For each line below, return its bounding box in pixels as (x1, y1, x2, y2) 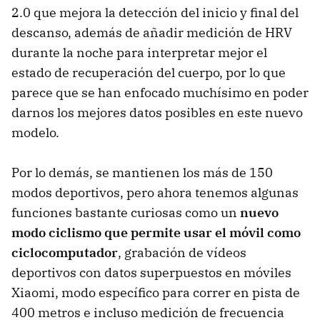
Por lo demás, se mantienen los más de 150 (11, 164, 273, 181)
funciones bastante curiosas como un (11, 204, 240, 221)
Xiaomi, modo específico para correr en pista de (11, 284, 300, 301)
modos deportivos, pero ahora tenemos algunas (11, 184, 299, 201)
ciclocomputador (11, 244, 118, 261)
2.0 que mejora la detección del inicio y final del (11, 4, 299, 21)
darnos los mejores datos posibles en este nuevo (11, 104, 303, 121)
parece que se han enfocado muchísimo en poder (11, 84, 309, 101)
